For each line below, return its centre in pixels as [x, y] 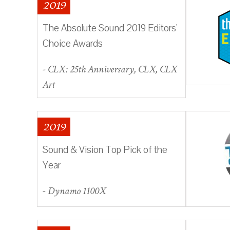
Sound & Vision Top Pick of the [105, 150]
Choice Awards [73, 43]
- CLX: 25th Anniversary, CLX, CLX [110, 69]
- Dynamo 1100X [74, 191]
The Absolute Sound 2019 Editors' [110, 28]
